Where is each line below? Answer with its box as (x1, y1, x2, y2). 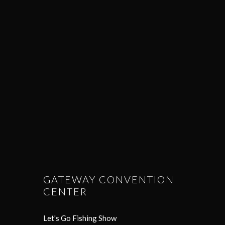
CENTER (43, 185, 87, 197)
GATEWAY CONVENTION (43, 173, 174, 185)
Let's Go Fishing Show (43, 213, 117, 222)
